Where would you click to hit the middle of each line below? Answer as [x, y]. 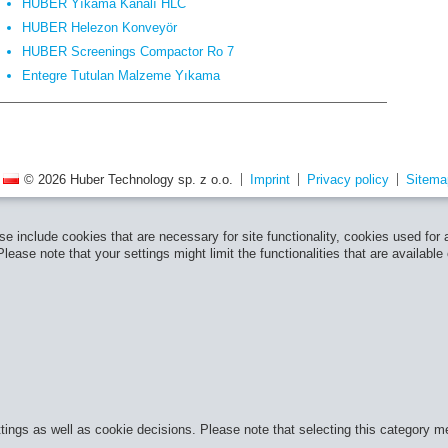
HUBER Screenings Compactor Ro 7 [128, 51]
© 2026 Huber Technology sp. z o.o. [128, 179]
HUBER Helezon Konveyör [99, 27]
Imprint [270, 179]
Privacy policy [348, 179]
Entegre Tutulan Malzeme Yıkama [121, 75]
